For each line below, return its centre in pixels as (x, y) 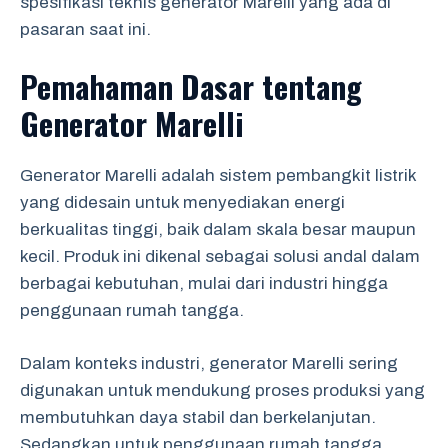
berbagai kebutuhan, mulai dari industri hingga (204, 283)
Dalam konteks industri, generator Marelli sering (209, 363)
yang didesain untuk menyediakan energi (182, 202)
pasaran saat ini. (85, 29)
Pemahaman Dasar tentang (191, 86)
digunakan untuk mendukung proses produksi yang (222, 390)
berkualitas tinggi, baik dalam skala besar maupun (218, 229)
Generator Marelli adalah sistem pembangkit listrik (218, 175)
